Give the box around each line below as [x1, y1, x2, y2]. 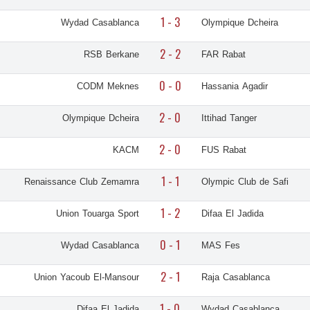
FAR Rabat [201, 48, 246, 62]
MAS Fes [201, 239, 240, 253]
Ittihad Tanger [201, 111, 257, 125]
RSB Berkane [83, 48, 139, 62]
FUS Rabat [201, 143, 246, 157]
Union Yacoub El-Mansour [33, 271, 139, 284]
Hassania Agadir [201, 80, 268, 93]
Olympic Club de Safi [201, 175, 289, 189]
